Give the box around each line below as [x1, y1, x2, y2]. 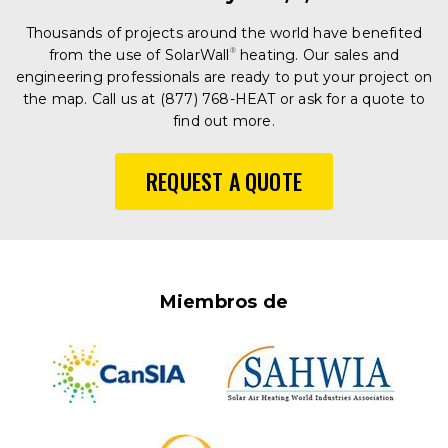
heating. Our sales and [235, 45, 400, 64]
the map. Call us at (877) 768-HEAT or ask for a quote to [22, 89, 426, 108]
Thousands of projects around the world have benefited [25, 23, 423, 42]
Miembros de [159, 290, 289, 313]
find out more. [173, 111, 275, 130]
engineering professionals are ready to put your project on [15, 67, 433, 86]
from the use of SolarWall [48, 45, 230, 64]
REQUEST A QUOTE [146, 164, 302, 197]
